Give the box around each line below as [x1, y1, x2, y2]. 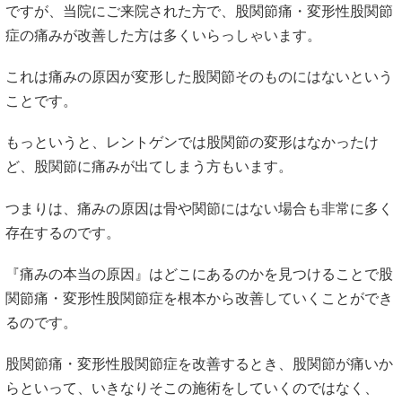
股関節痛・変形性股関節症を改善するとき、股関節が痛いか [5, 356, 393, 372]
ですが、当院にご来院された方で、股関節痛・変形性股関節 [5, 4, 393, 20]
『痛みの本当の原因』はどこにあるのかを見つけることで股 [5, 266, 393, 282]
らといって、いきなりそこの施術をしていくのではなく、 [5, 380, 379, 397]
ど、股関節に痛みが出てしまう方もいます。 [5, 159, 293, 175]
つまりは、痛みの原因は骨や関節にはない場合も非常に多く [5, 200, 393, 216]
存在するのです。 [5, 224, 120, 240]
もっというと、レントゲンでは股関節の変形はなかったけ [5, 135, 379, 151]
